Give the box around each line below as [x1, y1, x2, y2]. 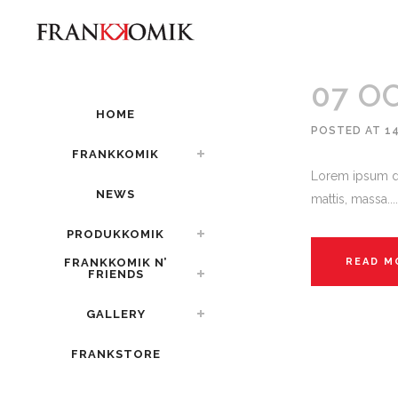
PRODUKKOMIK [67, 227, 164, 241]
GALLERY [85, 306, 146, 321]
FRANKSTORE [70, 346, 161, 361]
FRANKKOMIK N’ [64, 255, 167, 269]
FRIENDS [87, 267, 144, 281]
